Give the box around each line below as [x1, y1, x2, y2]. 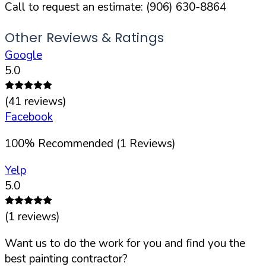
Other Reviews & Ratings [5, 28, 164, 47]
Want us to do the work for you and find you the [5, 235, 245, 251]
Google [5, 47, 42, 63]
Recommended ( [38, 135, 120, 151]
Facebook [5, 109, 53, 125]
